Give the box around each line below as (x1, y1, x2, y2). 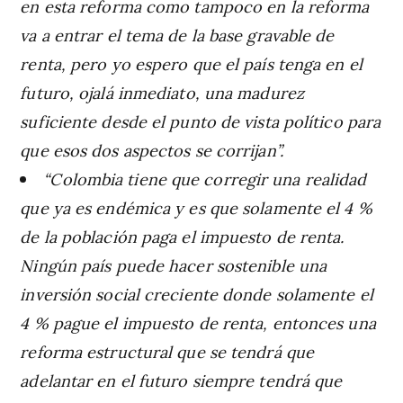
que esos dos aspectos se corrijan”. (20, 138, 283, 161)
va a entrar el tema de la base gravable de (20, 22, 335, 46)
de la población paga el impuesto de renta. (20, 224, 345, 247)
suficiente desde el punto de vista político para (20, 109, 381, 132)
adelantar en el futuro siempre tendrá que (20, 368, 343, 391)
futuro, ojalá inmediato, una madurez (20, 80, 304, 103)
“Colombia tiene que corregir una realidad (43, 166, 367, 190)
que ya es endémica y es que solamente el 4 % (20, 195, 372, 219)
